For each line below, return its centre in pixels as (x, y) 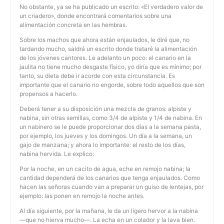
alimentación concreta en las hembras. (73, 25)
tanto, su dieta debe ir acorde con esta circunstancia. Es (97, 76)
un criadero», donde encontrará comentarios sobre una (95, 16)
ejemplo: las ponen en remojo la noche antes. (82, 196)
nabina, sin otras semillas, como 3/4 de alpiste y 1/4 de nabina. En (111, 118)
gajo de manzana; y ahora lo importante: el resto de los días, (102, 145)
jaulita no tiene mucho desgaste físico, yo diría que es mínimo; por (110, 67)
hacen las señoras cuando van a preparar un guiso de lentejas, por (111, 187)
